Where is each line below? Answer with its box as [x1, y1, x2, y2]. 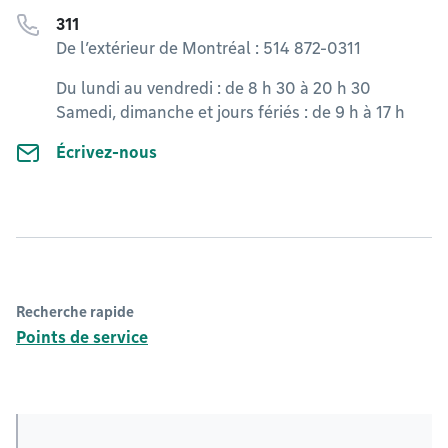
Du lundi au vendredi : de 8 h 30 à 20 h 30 [56, 79, 371, 98]
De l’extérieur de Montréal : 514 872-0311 [56, 39, 361, 58]
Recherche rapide [16, 304, 134, 320]
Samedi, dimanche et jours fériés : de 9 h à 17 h [56, 103, 405, 122]
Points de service [16, 328, 148, 347]
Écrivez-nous [56, 143, 157, 162]
